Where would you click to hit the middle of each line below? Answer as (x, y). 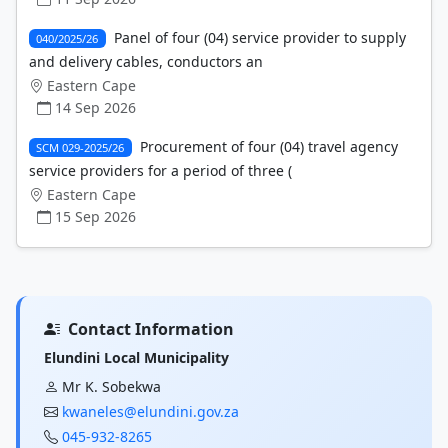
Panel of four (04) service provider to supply (259, 37)
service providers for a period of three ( (160, 170)
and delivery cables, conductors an (146, 61)
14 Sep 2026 (95, 107)
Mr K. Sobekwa (111, 386)
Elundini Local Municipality (136, 357)
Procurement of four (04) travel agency (268, 146)
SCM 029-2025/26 (80, 147)
